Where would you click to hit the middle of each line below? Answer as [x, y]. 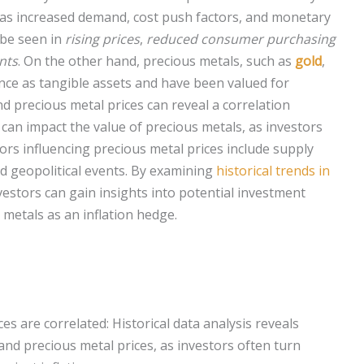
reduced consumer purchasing [241, 39]
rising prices [102, 39]
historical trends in [273, 171]
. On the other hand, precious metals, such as [156, 61]
